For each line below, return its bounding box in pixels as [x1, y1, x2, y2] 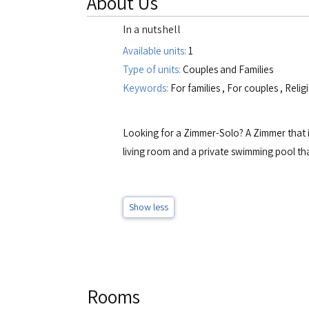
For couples [227, 81, 278, 94]
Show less [129, 201, 168, 213]
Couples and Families [181, 63, 273, 76]
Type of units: [123, 63, 181, 76]
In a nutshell [123, 22, 181, 37]
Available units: [123, 44, 188, 57]
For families [170, 81, 220, 94]
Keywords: [123, 81, 170, 94]
